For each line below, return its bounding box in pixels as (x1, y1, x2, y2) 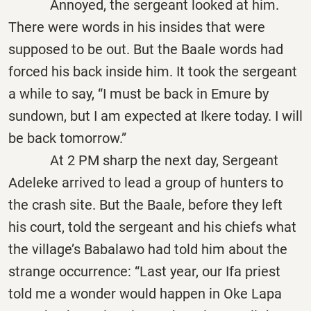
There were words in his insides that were (8, 18, 265, 35)
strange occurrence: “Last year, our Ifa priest (8, 262, 280, 280)
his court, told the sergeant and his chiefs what (8, 218, 296, 235)
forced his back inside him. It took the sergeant (8, 62, 297, 80)
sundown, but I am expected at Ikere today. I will (8, 107, 303, 124)
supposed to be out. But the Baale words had (8, 40, 283, 58)
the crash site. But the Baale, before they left (8, 196, 283, 213)
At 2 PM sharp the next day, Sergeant (8, 151, 278, 169)
